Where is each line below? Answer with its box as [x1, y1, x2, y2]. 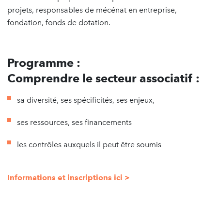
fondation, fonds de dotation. [7, 17, 110, 27]
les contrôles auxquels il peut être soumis [17, 139, 161, 149]
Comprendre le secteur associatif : [7, 71, 200, 85]
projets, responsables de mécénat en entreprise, [7, 5, 177, 15]
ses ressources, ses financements [17, 117, 132, 127]
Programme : [7, 55, 80, 70]
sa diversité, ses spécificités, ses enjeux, [17, 95, 155, 105]
